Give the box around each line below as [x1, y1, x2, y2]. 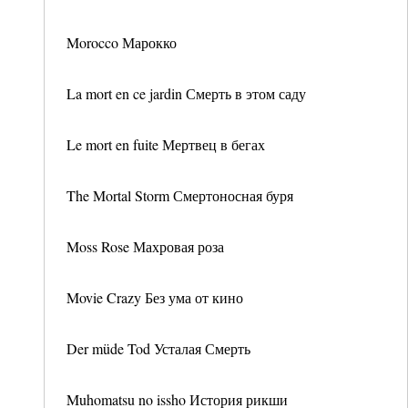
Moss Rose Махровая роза [66, 237, 224, 256]
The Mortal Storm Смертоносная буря [66, 186, 293, 205]
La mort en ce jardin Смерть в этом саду [66, 84, 306, 103]
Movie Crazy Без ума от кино [66, 288, 243, 307]
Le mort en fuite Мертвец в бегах [66, 135, 265, 154]
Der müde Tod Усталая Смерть [66, 339, 250, 358]
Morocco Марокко [66, 33, 177, 52]
